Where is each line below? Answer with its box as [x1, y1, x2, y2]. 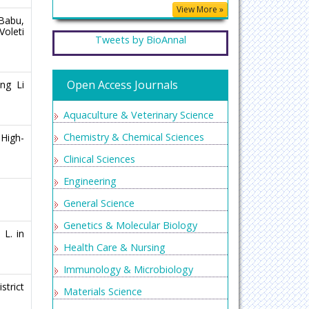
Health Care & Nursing [63, 241, 166, 254]
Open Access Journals [67, 77, 178, 92]
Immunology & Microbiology [63, 263, 193, 276]
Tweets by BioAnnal [94, 33, 186, 46]
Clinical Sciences [63, 152, 135, 166]
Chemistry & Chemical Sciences [63, 130, 204, 143]
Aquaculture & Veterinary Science [63, 108, 214, 121]
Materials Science [63, 285, 142, 298]
